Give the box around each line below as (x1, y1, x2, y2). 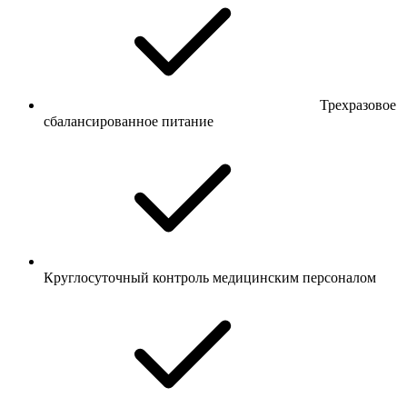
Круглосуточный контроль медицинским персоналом (44, 270, 376, 286)
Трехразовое (320, 97, 396, 114)
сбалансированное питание (44, 114, 213, 130)
